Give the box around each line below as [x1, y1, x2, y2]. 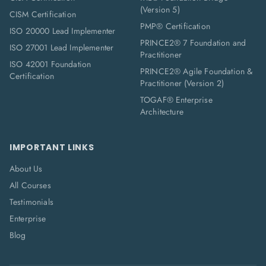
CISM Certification [9, 8, 76, 20]
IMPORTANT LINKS [9, 141, 94, 153]
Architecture [140, 106, 183, 118]
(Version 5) [140, 4, 180, 15]
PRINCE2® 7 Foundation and [140, 37, 246, 49]
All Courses [9, 179, 51, 191]
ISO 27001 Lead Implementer [9, 42, 114, 53]
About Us [9, 163, 43, 175]
